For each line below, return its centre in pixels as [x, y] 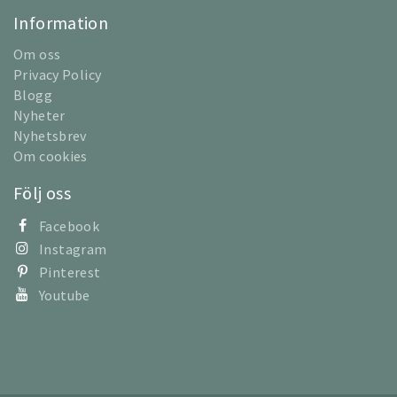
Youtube [65, 296]
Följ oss [42, 193]
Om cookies [51, 156]
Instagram [73, 249]
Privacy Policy [58, 75]
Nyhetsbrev [50, 136]
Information [61, 23]
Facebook [69, 226]
